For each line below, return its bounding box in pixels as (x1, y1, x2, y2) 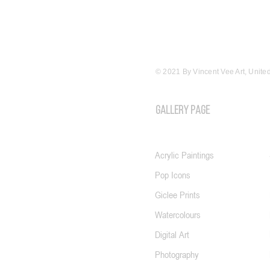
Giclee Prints (155, 189, 200, 201)
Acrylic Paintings (155, 149, 214, 162)
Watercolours (155, 209, 201, 221)
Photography (155, 248, 199, 261)
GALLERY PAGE (155, 105, 210, 118)
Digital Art (155, 228, 189, 241)
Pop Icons (155, 169, 190, 181)
